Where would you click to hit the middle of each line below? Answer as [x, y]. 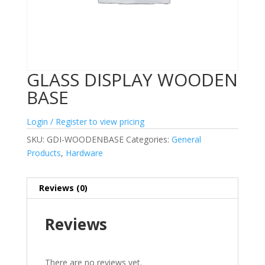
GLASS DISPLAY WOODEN [132, 80]
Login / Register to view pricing [85, 122]
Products [43, 153]
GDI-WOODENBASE [85, 140]
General [186, 140]
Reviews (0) [63, 188]
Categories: [148, 140]
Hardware [84, 153]
